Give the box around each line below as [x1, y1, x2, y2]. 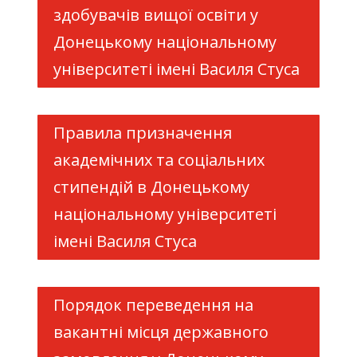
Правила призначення [53, 122, 232, 143]
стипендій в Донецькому [53, 176, 249, 198]
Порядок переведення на [53, 294, 253, 316]
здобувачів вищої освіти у [53, 4, 258, 25]
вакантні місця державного [53, 321, 269, 343]
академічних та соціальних [53, 149, 265, 171]
